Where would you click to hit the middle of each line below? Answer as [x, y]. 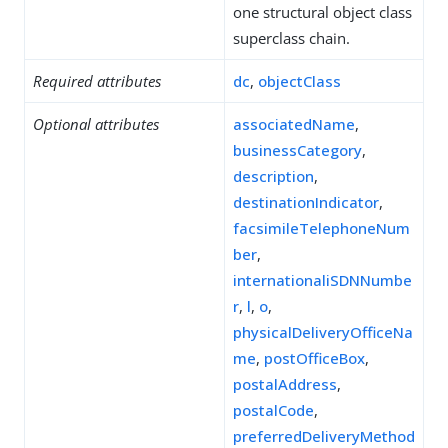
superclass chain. [291, 38]
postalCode [273, 410]
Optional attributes [96, 124]
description [273, 176]
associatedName [294, 124]
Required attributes [97, 81]
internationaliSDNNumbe [322, 280]
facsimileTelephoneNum [321, 228]
